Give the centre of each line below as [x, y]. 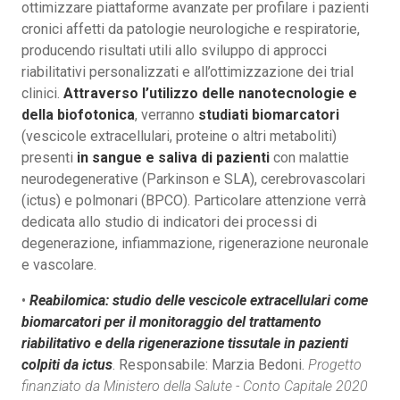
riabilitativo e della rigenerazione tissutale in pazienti [185, 343]
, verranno [167, 114]
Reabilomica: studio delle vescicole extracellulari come [199, 300]
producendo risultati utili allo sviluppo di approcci [174, 50]
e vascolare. [59, 264]
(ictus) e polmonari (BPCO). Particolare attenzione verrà [194, 200]
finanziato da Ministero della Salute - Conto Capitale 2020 [195, 386]
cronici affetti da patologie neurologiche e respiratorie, [191, 29]
